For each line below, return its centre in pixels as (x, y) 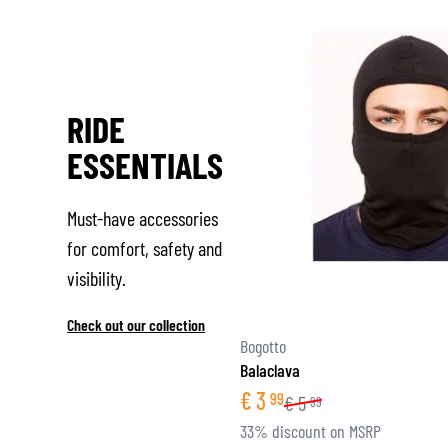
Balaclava (270, 369)
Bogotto (263, 346)
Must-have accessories (143, 217)
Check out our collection (136, 324)
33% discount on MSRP (310, 430)
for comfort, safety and (145, 247)
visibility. (97, 277)
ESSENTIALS (145, 164)
